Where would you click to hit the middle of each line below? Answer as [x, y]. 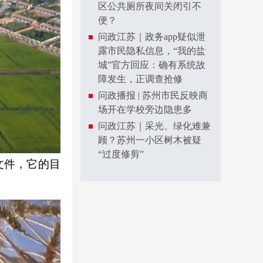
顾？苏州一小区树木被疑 [150, 140]
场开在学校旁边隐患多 [145, 109]
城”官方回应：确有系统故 [152, 65]
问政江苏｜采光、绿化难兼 [154, 126]
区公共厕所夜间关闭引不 [150, 6]
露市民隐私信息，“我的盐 [152, 51]
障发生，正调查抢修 [140, 79]
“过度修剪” [121, 154]
